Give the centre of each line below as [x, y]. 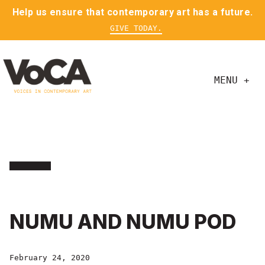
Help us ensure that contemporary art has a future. [132, 12]
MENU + [232, 80]
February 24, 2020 [49, 258]
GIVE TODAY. [136, 28]
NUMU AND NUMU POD [122, 222]
